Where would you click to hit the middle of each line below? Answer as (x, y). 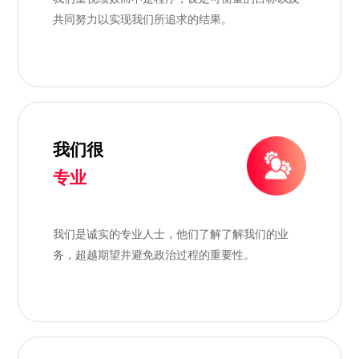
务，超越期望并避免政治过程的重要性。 (153, 255)
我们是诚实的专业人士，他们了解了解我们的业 (170, 234)
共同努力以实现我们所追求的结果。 (142, 20)
